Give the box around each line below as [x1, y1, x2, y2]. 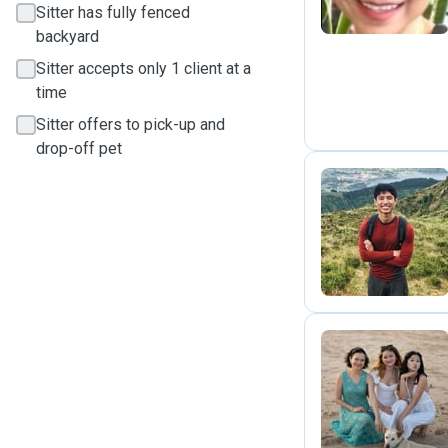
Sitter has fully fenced [36, 3, 190, 22]
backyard [36, 27, 99, 46]
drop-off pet [36, 139, 122, 158]
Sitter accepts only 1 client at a [36, 59, 251, 78]
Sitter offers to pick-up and [36, 115, 225, 134]
